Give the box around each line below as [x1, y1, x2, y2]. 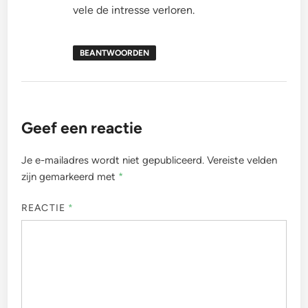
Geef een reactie [21, 118, 143, 138]
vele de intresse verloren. [73, 3, 195, 17]
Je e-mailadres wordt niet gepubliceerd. [21, 154, 205, 167]
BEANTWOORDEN [80, 48, 150, 58]
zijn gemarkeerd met [21, 170, 119, 184]
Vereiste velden [207, 154, 278, 167]
